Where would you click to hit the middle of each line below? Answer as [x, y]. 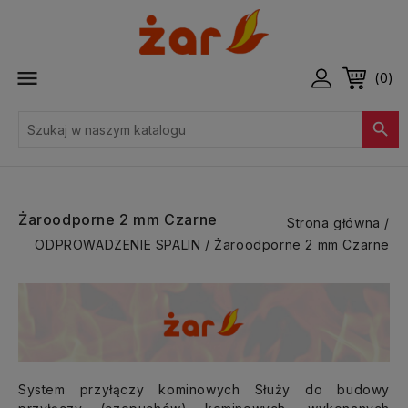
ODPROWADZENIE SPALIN [118, 245]
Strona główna [333, 223]
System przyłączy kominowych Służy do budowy [204, 389]
